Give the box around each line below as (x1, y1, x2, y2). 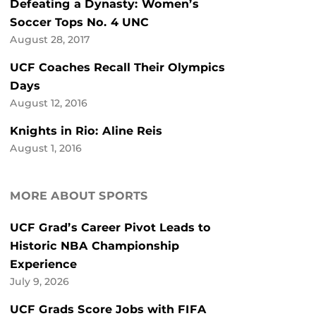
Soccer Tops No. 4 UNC (10, 16, 149, 30)
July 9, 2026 (10, 276, 69, 288)
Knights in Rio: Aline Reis (10, 124, 162, 138)
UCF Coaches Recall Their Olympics (10, 61, 225, 75)
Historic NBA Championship (10, 239, 179, 253)
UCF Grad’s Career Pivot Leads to (10, 221, 211, 235)
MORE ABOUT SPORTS (10, 189, 148, 203)
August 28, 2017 (10, 34, 90, 46)
